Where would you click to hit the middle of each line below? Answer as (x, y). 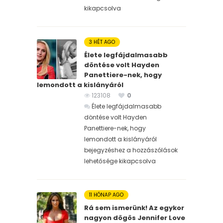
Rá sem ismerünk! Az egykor (134, 208)
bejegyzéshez (105, 150)
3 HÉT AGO (102, 42)
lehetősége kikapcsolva (120, 161)
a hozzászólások (151, 150)
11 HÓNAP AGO (106, 195)
